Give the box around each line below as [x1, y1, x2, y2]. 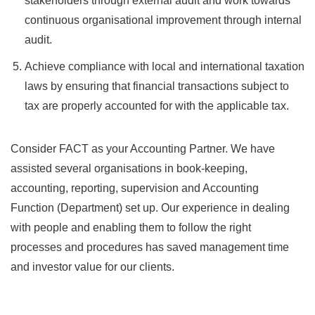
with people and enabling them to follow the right [11, 221, 251, 233]
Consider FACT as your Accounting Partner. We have [11, 143, 275, 155]
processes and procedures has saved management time [11, 241, 289, 253]
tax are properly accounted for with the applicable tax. [25, 100, 289, 112]
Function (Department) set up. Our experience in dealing [11, 202, 290, 214]
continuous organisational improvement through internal [25, 14, 302, 26]
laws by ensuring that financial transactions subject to [25, 80, 289, 92]
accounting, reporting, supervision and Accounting [11, 182, 259, 194]
